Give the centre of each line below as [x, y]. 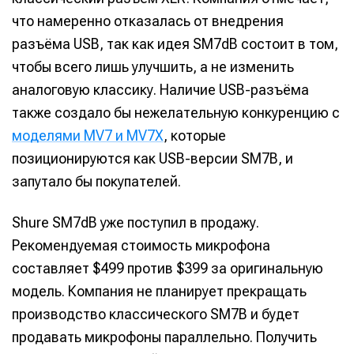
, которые [195, 136]
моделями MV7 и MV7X [88, 136]
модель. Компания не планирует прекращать [159, 291]
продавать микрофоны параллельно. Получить [164, 337]
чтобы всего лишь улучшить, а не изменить [153, 67]
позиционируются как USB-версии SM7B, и [153, 159]
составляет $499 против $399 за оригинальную [168, 268]
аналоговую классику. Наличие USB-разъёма [160, 90]
